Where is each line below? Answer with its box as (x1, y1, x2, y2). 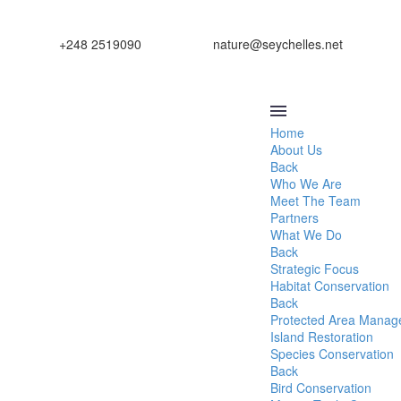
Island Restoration (270, 328, 373, 346)
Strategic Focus (270, 260, 359, 277)
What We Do (270, 226, 342, 243)
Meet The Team (270, 192, 361, 209)
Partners (270, 209, 319, 226)
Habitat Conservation (270, 277, 389, 294)
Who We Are (270, 175, 342, 192)
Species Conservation (270, 345, 394, 363)
